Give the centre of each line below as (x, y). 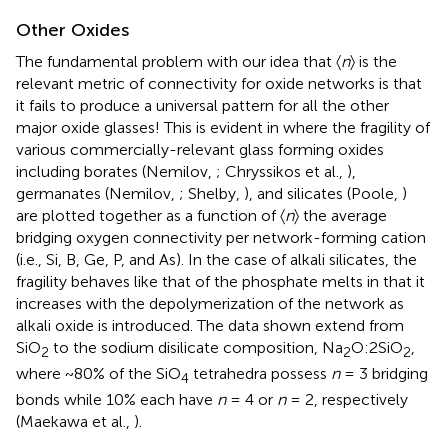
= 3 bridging (384, 374)
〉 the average (340, 215)
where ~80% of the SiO (98, 374)
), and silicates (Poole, (323, 193)
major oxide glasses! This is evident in (149, 127)
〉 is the (373, 61)
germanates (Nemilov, (97, 193)
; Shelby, (211, 193)
